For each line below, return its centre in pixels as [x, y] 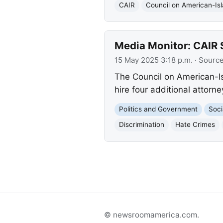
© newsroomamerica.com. [152, 215]
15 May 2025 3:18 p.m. [153, 60]
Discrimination [141, 125]
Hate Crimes [195, 125]
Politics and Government [158, 109]
